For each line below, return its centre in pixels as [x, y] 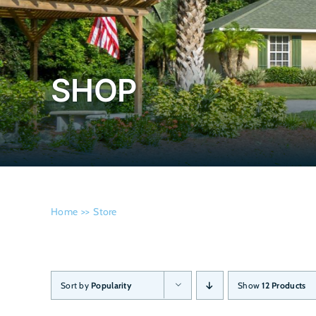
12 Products [284, 286]
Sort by [76, 286]
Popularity [111, 286]
